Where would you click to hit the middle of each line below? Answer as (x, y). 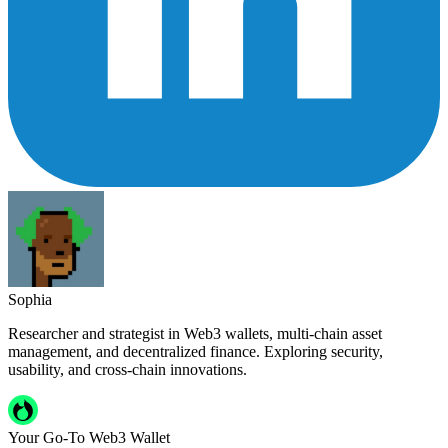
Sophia (30, 299)
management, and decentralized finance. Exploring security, (195, 351)
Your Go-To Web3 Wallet (89, 437)
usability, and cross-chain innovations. (127, 369)
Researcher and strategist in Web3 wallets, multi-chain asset (195, 333)
